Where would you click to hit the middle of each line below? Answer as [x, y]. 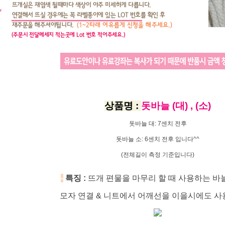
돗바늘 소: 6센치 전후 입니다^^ [158, 139]
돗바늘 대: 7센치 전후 [158, 124]
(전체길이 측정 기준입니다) [158, 155]
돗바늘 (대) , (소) [176, 106]
